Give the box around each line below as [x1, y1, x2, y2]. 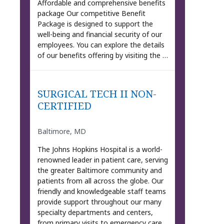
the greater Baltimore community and [37, 165, 162, 175]
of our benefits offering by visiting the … [37, 50, 168, 60]
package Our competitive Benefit [37, 8, 145, 18]
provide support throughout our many [37, 197, 161, 207]
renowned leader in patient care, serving [37, 155, 168, 165]
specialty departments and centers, [37, 207, 153, 217]
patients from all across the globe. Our [37, 176, 163, 186]
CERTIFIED [37, 98, 91, 112]
